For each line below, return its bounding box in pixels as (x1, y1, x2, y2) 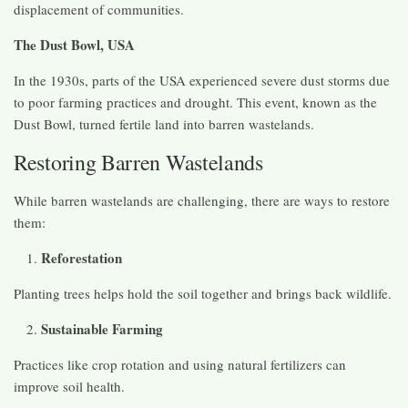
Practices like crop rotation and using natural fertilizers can (14, 354, 346, 373)
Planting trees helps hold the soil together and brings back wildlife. (14, 283, 392, 302)
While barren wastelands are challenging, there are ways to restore (14, 190, 390, 209)
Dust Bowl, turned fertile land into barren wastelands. (14, 114, 314, 133)
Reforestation (41, 247, 122, 268)
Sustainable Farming (41, 318, 163, 339)
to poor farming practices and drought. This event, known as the (14, 92, 377, 111)
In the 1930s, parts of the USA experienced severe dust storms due (14, 70, 390, 89)
